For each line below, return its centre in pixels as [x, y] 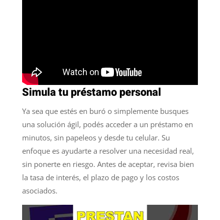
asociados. [40, 191]
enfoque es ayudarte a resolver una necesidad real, [108, 151]
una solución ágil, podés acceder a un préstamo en [107, 124]
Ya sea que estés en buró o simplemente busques [105, 111]
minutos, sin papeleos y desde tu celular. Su [96, 138]
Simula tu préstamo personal [91, 93]
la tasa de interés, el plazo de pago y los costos [100, 178]
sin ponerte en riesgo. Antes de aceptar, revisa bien [108, 164]
